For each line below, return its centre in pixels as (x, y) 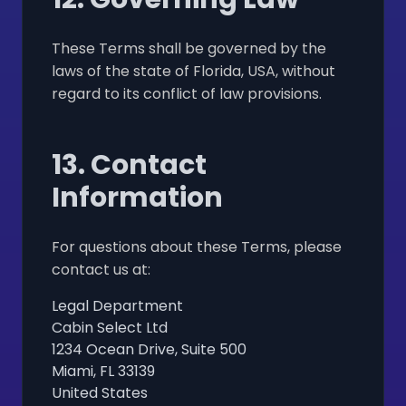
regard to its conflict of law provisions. (187, 93)
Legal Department (117, 305)
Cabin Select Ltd (110, 327)
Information (137, 197)
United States (100, 392)
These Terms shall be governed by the (189, 48)
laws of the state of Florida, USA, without (193, 71)
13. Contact (129, 164)
